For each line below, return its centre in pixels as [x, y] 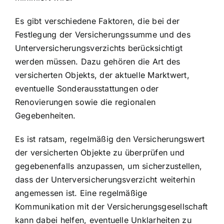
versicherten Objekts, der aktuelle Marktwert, [102, 75]
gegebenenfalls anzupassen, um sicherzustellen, [109, 166]
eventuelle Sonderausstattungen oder [87, 88]
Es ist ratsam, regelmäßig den [74, 139]
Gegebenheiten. [45, 115]
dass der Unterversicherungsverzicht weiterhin [105, 179]
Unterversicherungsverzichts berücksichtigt [99, 48]
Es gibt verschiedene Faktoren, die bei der [97, 21]
